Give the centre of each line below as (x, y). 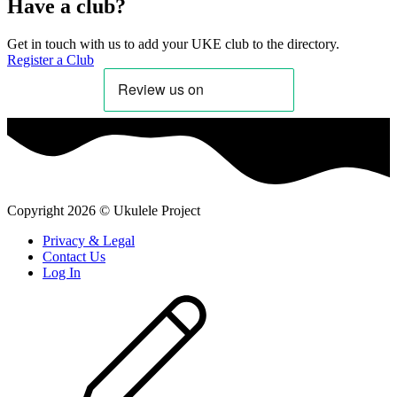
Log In (62, 272)
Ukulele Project (157, 210)
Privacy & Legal (89, 240)
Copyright (37, 210)
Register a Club (51, 59)
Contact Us (74, 256)
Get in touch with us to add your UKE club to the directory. (173, 43)
